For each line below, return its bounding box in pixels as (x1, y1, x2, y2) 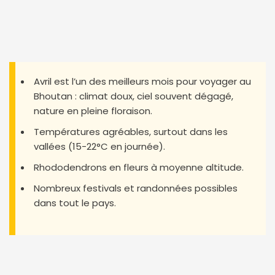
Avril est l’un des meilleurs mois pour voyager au (34, 74, 251, 88)
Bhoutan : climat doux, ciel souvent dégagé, (34, 89, 233, 103)
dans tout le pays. (34, 196, 116, 209)
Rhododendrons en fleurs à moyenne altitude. (34, 160, 244, 174)
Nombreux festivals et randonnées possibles (34, 181, 238, 195)
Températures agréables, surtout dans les (34, 125, 228, 138)
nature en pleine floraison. (34, 104, 152, 117)
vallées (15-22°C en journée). (34, 139, 165, 153)
